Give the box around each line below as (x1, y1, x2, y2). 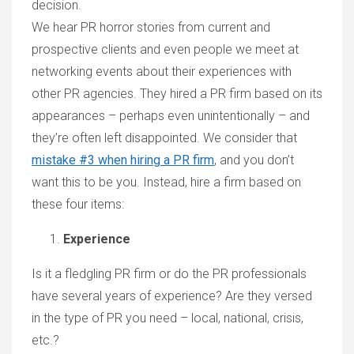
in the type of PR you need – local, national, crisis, (32, 310, 303, 326)
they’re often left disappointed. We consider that (32, 130, 297, 145)
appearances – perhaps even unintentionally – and (32, 107, 310, 123)
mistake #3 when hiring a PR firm (32, 152, 214, 168)
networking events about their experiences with (32, 63, 292, 79)
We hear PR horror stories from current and (32, 19, 270, 35)
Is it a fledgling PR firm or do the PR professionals (32, 265, 307, 281)
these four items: (32, 196, 124, 212)
